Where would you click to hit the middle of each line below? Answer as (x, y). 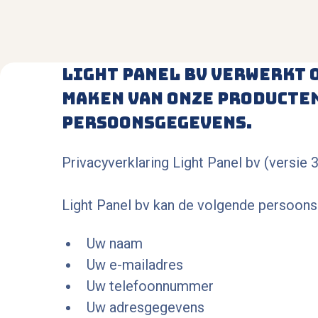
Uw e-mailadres (135, 265)
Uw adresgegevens (146, 308)
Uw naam (115, 244)
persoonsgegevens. (157, 123)
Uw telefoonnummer (150, 286)
